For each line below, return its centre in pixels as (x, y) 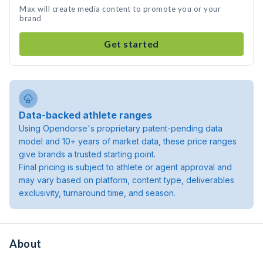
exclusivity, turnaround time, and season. (97, 193)
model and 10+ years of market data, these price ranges (128, 141)
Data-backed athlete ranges (85, 115)
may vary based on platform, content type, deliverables (127, 180)
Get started (131, 44)
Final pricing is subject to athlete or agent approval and (125, 167)
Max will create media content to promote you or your (120, 9)
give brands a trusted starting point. (87, 154)
